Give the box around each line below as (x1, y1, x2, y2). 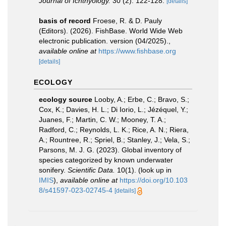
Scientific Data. (68, 166, 115, 174)
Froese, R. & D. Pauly (93, 17, 162, 25)
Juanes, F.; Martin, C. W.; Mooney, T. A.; (39, 116, 166, 124)
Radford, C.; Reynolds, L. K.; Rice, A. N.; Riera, (39, 126, 189, 134)
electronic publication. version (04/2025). (39, 37, 168, 45)
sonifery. (39, 166, 68, 174)
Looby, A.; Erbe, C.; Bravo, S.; (94, 95, 189, 103)
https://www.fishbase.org (98, 47, 176, 55)
